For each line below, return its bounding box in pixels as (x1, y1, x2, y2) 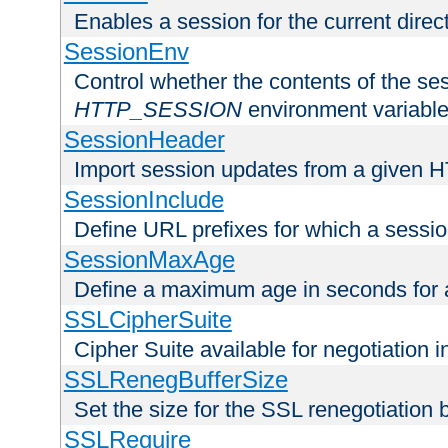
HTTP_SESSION (74, 97, 242, 123)
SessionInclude (63, 186, 224, 214)
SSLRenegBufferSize (63, 366, 288, 394)
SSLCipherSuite (63, 306, 232, 334)
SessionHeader (63, 126, 225, 154)
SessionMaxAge (63, 246, 235, 274)
